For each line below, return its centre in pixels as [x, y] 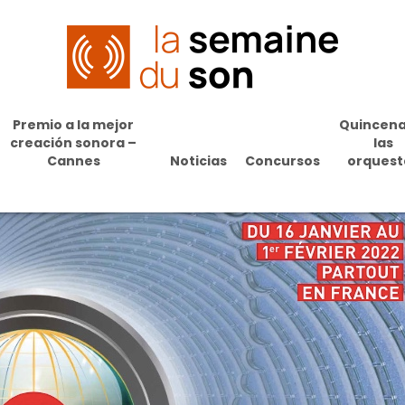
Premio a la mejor [74, 125]
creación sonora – [74, 143]
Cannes [73, 161]
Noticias [198, 161]
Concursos [282, 161]
